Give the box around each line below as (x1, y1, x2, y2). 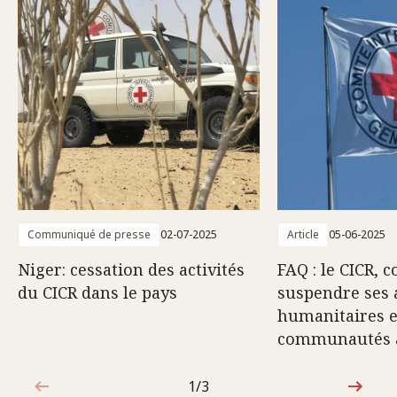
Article (287, 226, 319, 242)
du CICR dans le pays (18, 281, 177, 303)
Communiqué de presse (27, 226, 151, 242)
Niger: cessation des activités (18, 258, 245, 280)
